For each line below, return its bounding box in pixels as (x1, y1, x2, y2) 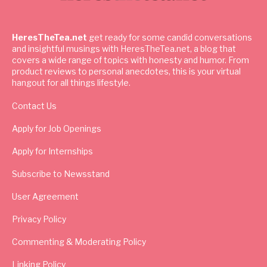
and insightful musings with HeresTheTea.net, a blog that (12, 43, 236, 54)
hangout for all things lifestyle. (12, 77, 131, 88)
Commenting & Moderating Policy (12, 236, 146, 247)
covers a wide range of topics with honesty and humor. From (12, 54, 249, 65)
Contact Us (12, 100, 57, 111)
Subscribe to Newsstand (12, 168, 110, 179)
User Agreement (12, 191, 79, 201)
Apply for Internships (12, 145, 93, 156)
